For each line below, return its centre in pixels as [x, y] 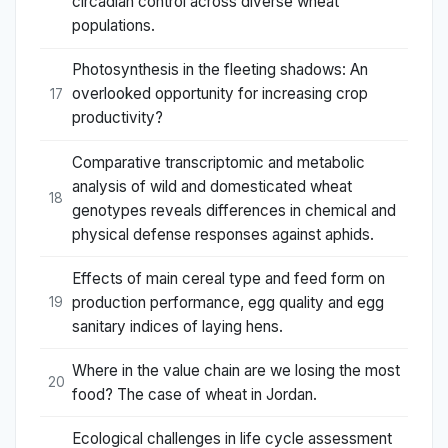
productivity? [117, 118]
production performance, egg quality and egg [228, 302]
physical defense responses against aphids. [223, 234]
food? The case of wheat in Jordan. [194, 394]
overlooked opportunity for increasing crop [220, 94]
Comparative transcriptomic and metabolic [218, 162]
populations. [113, 26]
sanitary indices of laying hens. [177, 326]
